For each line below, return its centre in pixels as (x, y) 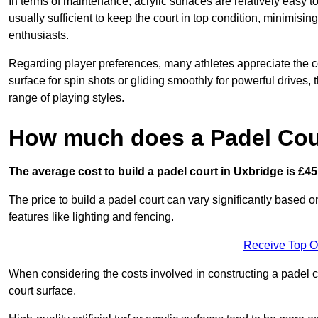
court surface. (42, 290)
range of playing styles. (66, 97)
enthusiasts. (39, 35)
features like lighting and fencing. (91, 216)
